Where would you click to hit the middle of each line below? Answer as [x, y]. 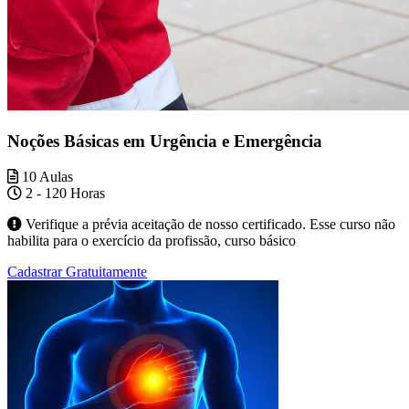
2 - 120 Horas [63, 193]
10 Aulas [46, 176]
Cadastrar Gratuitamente [77, 271]
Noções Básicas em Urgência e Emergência [165, 141]
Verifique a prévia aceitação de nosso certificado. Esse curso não [209, 224]
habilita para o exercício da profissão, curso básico [152, 240]
